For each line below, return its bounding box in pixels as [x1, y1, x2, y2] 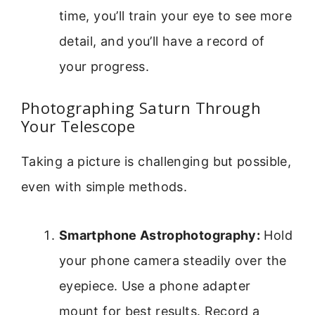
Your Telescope [21, 115, 136, 137]
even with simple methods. [21, 179, 187, 195]
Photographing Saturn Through [21, 97, 262, 119]
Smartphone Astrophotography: [59, 227, 261, 243]
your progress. [59, 59, 150, 75]
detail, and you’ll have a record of [59, 34, 265, 49]
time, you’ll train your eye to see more [59, 8, 292, 24]
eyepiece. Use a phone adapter [59, 278, 251, 293]
